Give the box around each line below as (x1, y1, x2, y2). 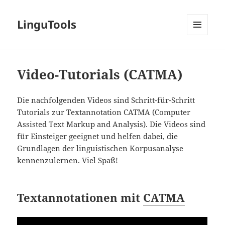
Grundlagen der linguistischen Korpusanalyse (17, 143, 184, 154)
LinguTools (17, 17, 77, 32)
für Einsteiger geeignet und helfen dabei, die (17, 131, 178, 142)
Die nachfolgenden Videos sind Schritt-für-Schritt (17, 95, 195, 105)
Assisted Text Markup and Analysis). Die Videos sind (17, 119, 206, 130)
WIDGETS (187, 52, 215, 61)
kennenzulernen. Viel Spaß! (17, 155, 119, 166)
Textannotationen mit (17, 190, 144, 205)
